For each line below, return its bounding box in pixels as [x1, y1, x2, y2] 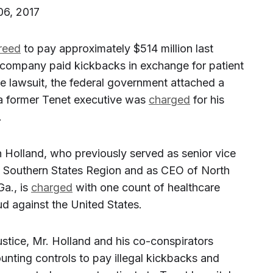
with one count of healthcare [73, 181, 220, 194]
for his [190, 93, 224, 106]
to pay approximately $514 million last [21, 42, 213, 55]
